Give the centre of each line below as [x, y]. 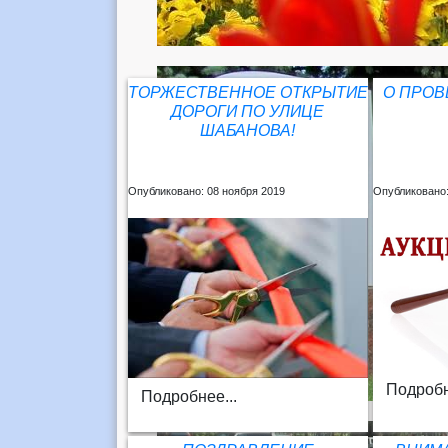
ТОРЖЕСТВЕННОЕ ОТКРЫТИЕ [247, 92]
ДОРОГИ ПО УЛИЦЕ [248, 111]
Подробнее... [188, 396]
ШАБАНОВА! [248, 130]
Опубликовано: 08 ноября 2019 [206, 191]
